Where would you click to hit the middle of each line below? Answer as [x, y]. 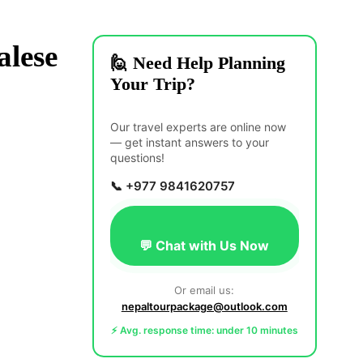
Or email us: [205, 290]
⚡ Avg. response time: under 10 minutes [204, 331]
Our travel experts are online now [198, 127]
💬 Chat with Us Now [205, 246]
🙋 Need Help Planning [197, 63]
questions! [137, 158]
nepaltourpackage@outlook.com [204, 307]
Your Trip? [152, 84]
